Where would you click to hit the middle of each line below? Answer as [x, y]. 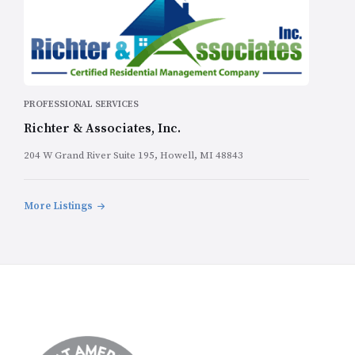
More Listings [58, 206]
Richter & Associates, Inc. [102, 129]
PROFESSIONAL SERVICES [81, 105]
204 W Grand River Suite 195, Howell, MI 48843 [134, 156]
